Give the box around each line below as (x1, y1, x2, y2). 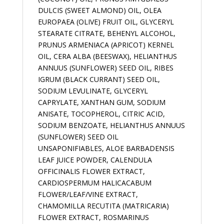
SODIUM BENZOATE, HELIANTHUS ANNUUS (37, 120, 185, 130)
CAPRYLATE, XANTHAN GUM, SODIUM (37, 97, 165, 107)
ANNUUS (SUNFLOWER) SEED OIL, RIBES (37, 63, 173, 73)
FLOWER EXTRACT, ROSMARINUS (37, 212, 149, 222)
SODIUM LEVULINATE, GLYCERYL (37, 86, 148, 96)
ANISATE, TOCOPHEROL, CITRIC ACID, (37, 109, 165, 119)
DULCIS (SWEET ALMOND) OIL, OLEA (37, 5, 161, 15)
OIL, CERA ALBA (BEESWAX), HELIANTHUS (37, 51, 177, 61)
